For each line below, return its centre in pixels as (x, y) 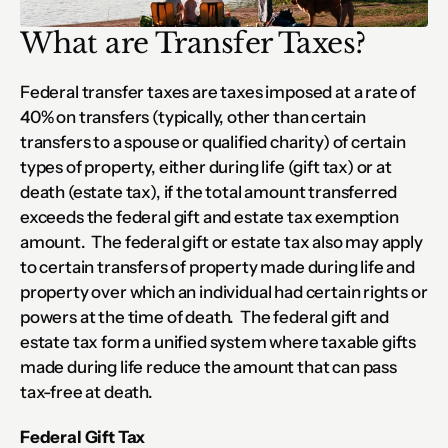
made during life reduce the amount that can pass (208, 367)
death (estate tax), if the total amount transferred (209, 192)
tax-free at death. (86, 392)
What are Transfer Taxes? (193, 43)
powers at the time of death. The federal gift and (204, 317)
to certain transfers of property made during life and (217, 267)
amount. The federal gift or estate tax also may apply (221, 242)
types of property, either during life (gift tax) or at (206, 167)
